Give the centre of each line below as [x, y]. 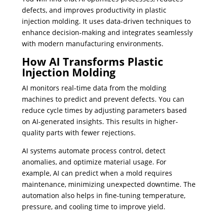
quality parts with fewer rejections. [79, 133]
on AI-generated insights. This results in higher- [100, 121]
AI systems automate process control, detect [93, 151]
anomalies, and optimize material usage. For [94, 162]
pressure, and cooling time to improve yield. [93, 207]
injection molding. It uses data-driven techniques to [106, 21]
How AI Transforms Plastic [92, 61]
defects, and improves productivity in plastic [94, 10]
